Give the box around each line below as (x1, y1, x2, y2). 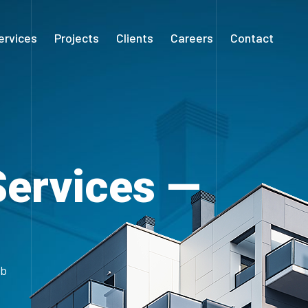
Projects (54, 30, 99, 45)
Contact (230, 30, 274, 45)
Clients (116, 30, 153, 45)
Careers (170, 30, 213, 45)
